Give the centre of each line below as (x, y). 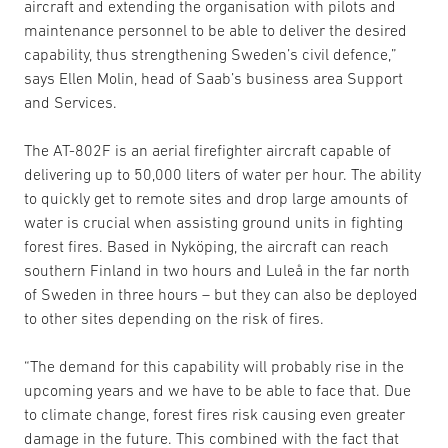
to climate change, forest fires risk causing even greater (214, 414)
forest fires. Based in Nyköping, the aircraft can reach (206, 246)
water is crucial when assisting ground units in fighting (213, 222)
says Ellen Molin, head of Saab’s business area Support (213, 78)
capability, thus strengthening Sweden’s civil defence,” (210, 54)
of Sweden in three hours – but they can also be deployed (221, 294)
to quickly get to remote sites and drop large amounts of (216, 198)
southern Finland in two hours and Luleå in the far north (217, 270)
